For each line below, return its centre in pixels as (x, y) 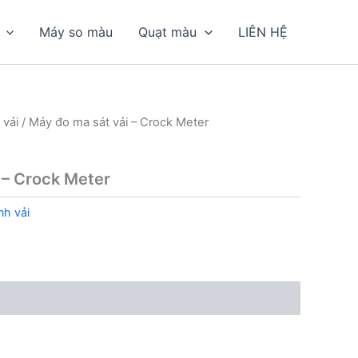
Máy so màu (76, 32)
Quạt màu (168, 32)
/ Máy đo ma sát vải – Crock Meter (113, 122)
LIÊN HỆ (263, 32)
